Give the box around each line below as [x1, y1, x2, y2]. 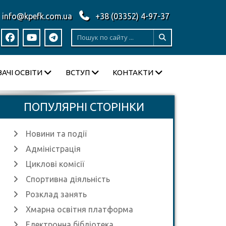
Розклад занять [26, 190, 87, 199]
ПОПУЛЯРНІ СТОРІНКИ [23, 100, 144, 113]
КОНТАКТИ [112, 68, 153, 77]
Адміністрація [26, 144, 81, 153]
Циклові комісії [26, 159, 84, 168]
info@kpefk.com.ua [2, 12, 74, 21]
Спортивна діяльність [26, 175, 110, 184]
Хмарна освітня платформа [26, 205, 133, 214]
